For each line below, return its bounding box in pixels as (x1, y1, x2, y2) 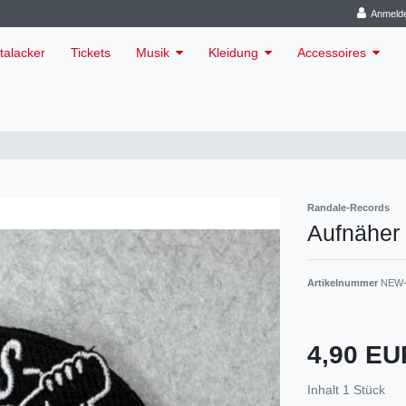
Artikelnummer (307, 276, 381, 288)
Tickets (71, 45, 111, 61)
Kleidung (208, 45, 258, 61)
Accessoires (297, 45, 366, 61)
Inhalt (307, 382, 343, 397)
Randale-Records (307, 201, 390, 213)
